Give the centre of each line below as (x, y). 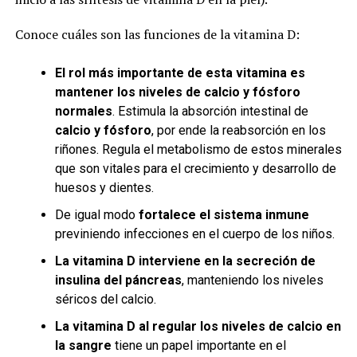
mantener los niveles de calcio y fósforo (177, 92)
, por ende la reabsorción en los (238, 130)
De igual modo (96, 215)
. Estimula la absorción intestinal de (210, 111)
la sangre (83, 345)
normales (83, 111)
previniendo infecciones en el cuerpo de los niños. (194, 234)
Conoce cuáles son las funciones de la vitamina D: (157, 34)
